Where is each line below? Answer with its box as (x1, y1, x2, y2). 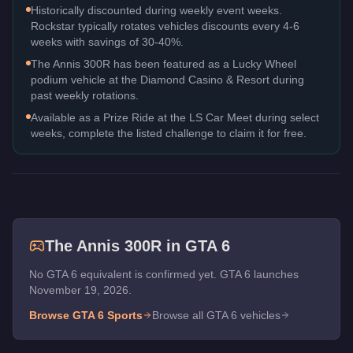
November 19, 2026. (29, 283, 132, 296)
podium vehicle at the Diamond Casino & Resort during (31, 72, 304, 86)
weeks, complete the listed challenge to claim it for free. (31, 126, 307, 139)
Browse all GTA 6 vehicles (152, 308, 281, 321)
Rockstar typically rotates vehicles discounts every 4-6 (31, 19, 299, 32)
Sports (107, 308, 143, 321)
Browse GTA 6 (29, 308, 107, 321)
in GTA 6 (162, 236, 230, 255)
